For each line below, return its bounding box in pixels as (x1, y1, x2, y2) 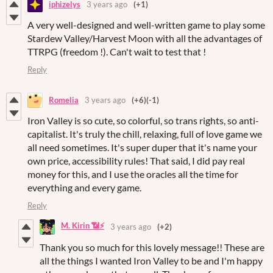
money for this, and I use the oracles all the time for (27, 168, 238, 180)
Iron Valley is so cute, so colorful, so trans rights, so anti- (27, 114, 259, 126)
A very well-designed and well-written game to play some (27, 18, 265, 30)
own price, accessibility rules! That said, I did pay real (27, 154, 245, 166)
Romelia (49, 95, 79, 105)
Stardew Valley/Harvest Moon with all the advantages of (27, 32, 262, 44)
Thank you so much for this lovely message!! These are (40, 241, 264, 253)
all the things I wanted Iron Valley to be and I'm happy (40, 254, 263, 266)
